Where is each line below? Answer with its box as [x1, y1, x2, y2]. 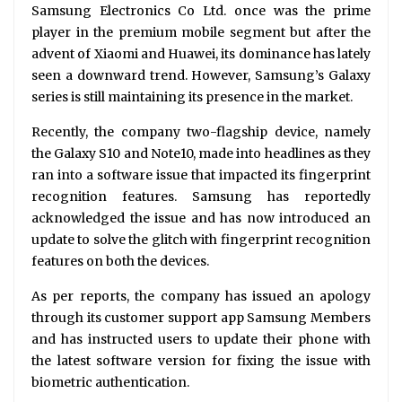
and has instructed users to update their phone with [31, 331, 371, 348]
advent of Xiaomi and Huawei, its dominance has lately [31, 46, 371, 63]
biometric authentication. [31, 374, 189, 391]
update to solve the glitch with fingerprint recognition [31, 232, 371, 249]
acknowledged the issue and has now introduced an [31, 210, 371, 227]
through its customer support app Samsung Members [31, 310, 371, 327]
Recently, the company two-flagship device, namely [31, 124, 371, 141]
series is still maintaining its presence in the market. [31, 89, 355, 106]
